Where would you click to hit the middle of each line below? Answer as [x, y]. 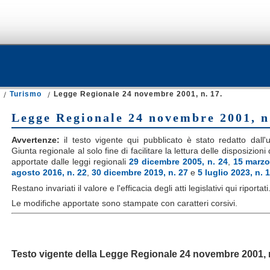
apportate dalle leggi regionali [70, 162]
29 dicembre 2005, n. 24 [178, 162]
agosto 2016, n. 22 [49, 173]
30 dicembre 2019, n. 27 [140, 173]
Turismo [26, 94]
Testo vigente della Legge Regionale [94, 254]
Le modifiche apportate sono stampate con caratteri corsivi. [126, 203]
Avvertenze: [36, 140]
